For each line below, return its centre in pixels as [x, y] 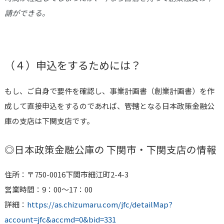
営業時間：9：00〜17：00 [48, 189]
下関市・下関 [135, 149]
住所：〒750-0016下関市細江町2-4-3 [66, 174]
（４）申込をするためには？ [72, 65]
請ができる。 [27, 12]
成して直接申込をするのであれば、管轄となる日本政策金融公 [109, 105]
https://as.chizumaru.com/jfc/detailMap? [99, 204]
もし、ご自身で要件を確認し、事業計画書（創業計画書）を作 [109, 90]
